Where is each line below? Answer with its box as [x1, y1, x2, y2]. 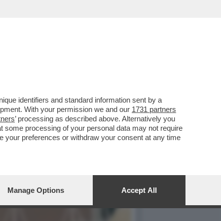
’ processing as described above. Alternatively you [15, 114, 175, 123]
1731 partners [132, 105, 176, 113]
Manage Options [7, 186, 64, 194]
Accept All [121, 186, 157, 194]
